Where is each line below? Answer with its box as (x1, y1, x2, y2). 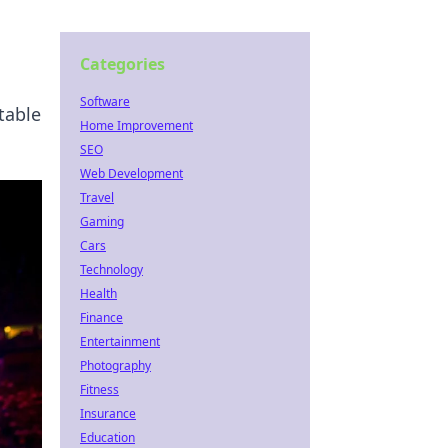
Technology (80, 261, 143, 278)
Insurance (80, 405, 136, 422)
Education (80, 429, 135, 446)
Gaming (80, 213, 124, 230)
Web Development (80, 165, 183, 182)
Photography (80, 357, 151, 374)
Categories (80, 53, 165, 75)
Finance (80, 309, 123, 326)
